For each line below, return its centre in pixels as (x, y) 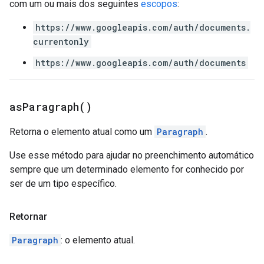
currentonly (61, 42)
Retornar (28, 217)
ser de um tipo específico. (63, 184)
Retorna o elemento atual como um (82, 132)
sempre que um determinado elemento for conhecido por (127, 169)
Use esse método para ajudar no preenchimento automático (132, 155)
